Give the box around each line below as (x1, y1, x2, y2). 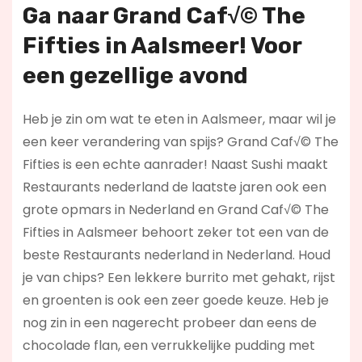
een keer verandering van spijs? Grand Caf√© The (22, 133, 339, 152)
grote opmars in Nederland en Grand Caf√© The (22, 200, 329, 220)
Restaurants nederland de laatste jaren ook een (22, 178, 326, 197)
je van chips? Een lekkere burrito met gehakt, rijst (22, 268, 335, 288)
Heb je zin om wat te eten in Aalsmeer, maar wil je (22, 110, 336, 129)
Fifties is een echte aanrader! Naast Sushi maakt (22, 155, 328, 175)
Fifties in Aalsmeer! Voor (22, 32, 301, 60)
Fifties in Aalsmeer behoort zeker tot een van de (22, 223, 329, 242)
